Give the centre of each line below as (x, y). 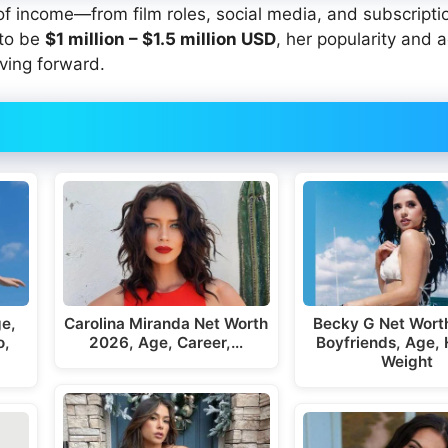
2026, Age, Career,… (166, 342)
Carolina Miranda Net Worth (166, 323)
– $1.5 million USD (200, 38)
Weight (407, 361)
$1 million (85, 38)
